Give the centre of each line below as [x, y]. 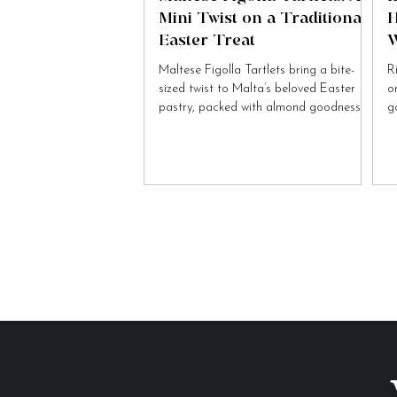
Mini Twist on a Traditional [263, 17]
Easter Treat [207, 39]
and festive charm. [207, 126]
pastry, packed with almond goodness [260, 107]
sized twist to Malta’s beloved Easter [257, 89]
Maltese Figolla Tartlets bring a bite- [257, 70]
